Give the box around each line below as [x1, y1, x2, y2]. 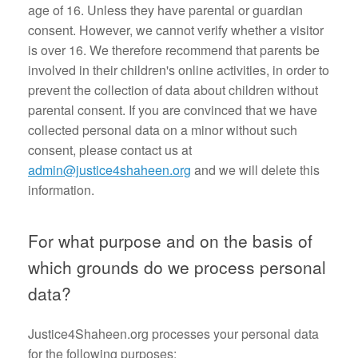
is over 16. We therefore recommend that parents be [28, 41, 320, 59]
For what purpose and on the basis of [28, 229, 312, 253]
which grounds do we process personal [28, 255, 326, 279]
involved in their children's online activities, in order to [28, 61, 329, 79]
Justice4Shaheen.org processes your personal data [28, 324, 319, 343]
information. [28, 181, 94, 199]
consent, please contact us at [28, 141, 192, 159]
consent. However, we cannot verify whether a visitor [28, 21, 324, 39]
